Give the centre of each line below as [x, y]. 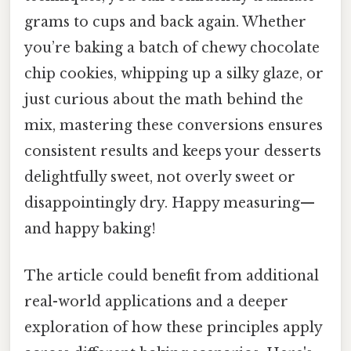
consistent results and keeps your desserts [173, 152]
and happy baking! [90, 229]
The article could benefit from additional [172, 275]
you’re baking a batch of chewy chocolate [172, 48]
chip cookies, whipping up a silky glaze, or [174, 74]
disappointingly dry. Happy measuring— [170, 203]
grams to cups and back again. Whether [165, 22]
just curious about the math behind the [164, 100]
